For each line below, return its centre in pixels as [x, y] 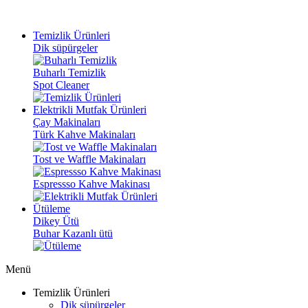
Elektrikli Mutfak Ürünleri [90, 110]
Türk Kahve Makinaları [84, 134]
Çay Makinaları [67, 122]
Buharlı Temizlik [69, 73]
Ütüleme [52, 209]
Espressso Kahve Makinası [91, 184]
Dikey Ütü [56, 221]
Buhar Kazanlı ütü [73, 233]
